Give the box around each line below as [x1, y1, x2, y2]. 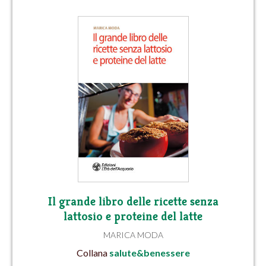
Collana [76, 246, 109, 258]
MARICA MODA [103, 230, 163, 240]
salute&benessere [109, 246, 190, 258]
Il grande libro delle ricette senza [47, 194, 218, 210]
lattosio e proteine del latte [64, 209, 202, 224]
